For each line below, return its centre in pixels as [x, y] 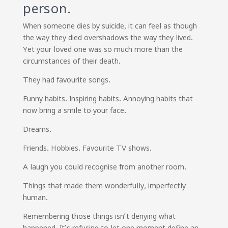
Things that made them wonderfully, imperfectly [104, 186]
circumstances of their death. [72, 61]
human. [35, 197]
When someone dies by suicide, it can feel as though [110, 26]
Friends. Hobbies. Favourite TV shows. [87, 148]
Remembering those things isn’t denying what [99, 216]
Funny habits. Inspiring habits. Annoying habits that [108, 99]
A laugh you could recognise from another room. [104, 167]
